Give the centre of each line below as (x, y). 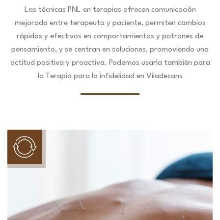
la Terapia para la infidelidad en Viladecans (110, 76)
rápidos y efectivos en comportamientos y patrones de (110, 36)
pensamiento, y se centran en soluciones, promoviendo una (110, 50)
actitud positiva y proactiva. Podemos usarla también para (110, 63)
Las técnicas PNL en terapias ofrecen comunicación (110, 10)
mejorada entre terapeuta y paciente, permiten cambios (110, 23)
